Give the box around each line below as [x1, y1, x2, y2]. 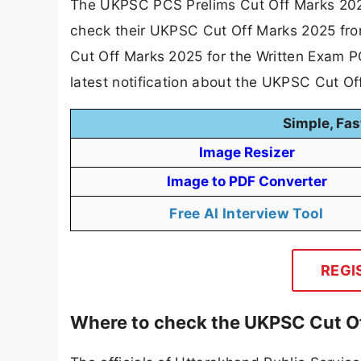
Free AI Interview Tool [169, 205, 324, 222]
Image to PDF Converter [166, 173, 327, 190]
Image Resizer [198, 144, 295, 161]
